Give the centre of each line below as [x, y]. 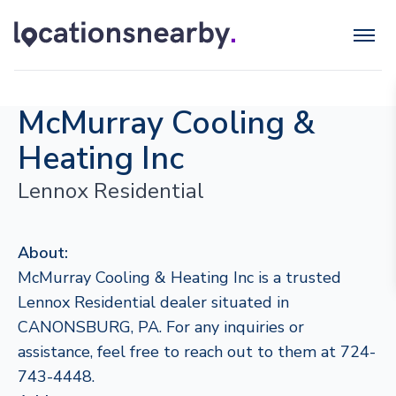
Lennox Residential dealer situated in [153, 302]
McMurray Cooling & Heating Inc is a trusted [179, 278]
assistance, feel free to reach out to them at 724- [197, 352]
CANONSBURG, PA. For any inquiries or [161, 327]
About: [43, 253]
